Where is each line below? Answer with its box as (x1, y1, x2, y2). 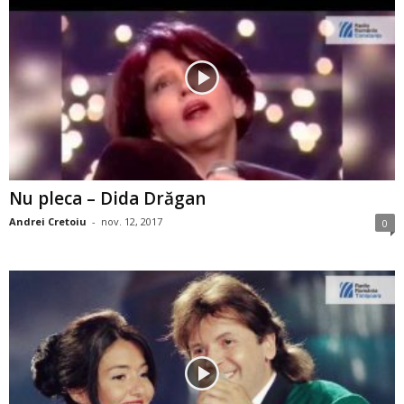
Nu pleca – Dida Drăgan (9, 187, 206, 211)
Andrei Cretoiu (9, 215, 87, 229)
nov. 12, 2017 (101, 215, 162, 229)
